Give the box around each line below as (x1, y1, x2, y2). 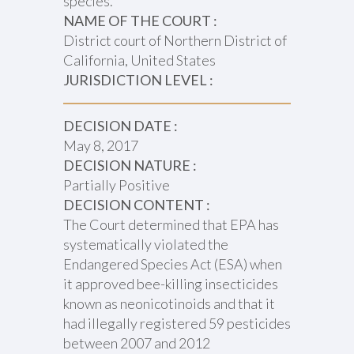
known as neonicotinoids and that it (62, 295, 275, 312)
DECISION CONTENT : (62, 196, 210, 213)
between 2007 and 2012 (62, 334, 210, 352)
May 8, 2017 (62, 137, 138, 154)
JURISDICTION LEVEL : (62, 71, 213, 88)
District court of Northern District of (62, 32, 287, 49)
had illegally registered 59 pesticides (62, 314, 291, 332)
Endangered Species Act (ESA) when (62, 255, 282, 273)
